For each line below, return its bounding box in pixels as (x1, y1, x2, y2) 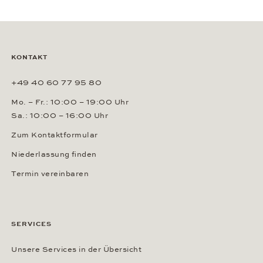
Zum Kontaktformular (11, 130, 98, 140)
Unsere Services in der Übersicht (11, 244, 141, 254)
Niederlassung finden (11, 149, 97, 159)
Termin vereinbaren (11, 168, 89, 178)
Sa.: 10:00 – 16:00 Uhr (11, 110, 108, 120)
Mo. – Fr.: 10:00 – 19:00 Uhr (11, 97, 129, 107)
